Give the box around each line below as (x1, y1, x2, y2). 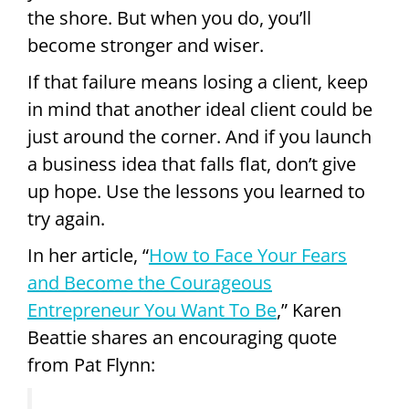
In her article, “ (27, 242, 149, 267)
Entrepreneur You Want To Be (27, 297, 277, 322)
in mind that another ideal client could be (27, 96, 372, 121)
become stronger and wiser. (27, 32, 264, 58)
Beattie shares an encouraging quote (27, 324, 337, 350)
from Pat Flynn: (27, 351, 155, 377)
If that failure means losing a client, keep (27, 68, 368, 94)
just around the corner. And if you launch (27, 123, 372, 149)
